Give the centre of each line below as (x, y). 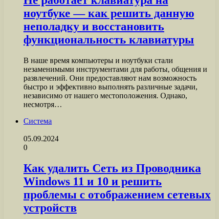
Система (38, 121)
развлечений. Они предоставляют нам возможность (110, 78)
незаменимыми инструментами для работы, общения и (115, 69)
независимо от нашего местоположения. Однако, (105, 96)
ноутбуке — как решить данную (109, 13)
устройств (50, 208)
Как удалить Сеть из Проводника (112, 168)
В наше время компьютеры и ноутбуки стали (98, 61)
